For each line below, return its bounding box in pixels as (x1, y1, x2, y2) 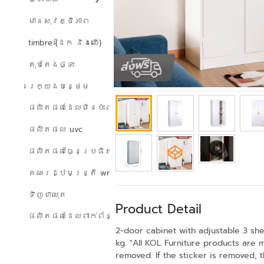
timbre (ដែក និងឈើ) (28, 37, 101, 49)
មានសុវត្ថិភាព (28, 15, 90, 27)
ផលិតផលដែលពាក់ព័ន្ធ (28, 210, 120, 222)
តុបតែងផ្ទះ (28, 58, 74, 70)
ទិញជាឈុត (28, 189, 67, 200)
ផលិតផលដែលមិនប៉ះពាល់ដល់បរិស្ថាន (28, 102, 174, 114)
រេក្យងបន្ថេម (28, 80, 90, 92)
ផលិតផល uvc (28, 124, 82, 136)
